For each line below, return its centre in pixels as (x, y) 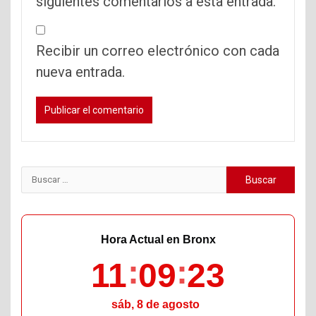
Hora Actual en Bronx (158, 239)
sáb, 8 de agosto (155, 305)
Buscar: (45, 176)
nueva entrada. (80, 72)
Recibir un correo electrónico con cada (158, 50)
